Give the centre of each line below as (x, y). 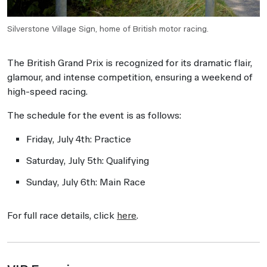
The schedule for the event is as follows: (94, 115)
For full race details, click (62, 215)
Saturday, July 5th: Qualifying (88, 160)
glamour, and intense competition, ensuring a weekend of (130, 77)
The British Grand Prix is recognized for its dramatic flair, (130, 63)
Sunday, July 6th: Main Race (86, 182)
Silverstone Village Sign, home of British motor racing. (108, 29)
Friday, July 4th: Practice (79, 139)
